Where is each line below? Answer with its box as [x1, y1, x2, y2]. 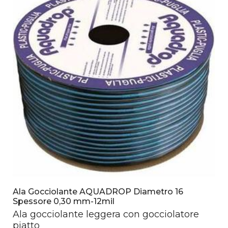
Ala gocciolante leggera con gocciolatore [13, 209, 199, 220]
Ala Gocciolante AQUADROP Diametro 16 [13, 187, 184, 197]
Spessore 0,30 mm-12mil [13, 196, 115, 207]
